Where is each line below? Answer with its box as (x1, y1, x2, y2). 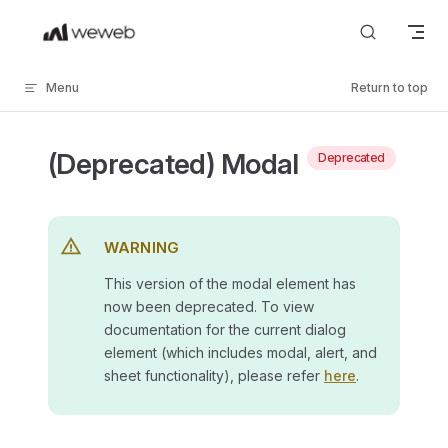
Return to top (351, 80, 428, 95)
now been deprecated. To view (104, 298, 314, 315)
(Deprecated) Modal (48, 147, 306, 181)
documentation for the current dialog (104, 321, 346, 338)
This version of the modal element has (104, 275, 356, 292)
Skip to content (24, 20, 117, 35)
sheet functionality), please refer (104, 367, 324, 384)
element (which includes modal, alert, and (104, 344, 377, 361)
